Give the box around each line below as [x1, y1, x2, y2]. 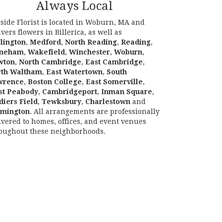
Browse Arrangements [36, 146, 113, 154]
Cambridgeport [42, 88, 98, 96]
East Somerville [86, 78, 143, 86]
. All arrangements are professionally [30, 108, 160, 116]
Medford [30, 38, 61, 47]
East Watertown [46, 68, 103, 76]
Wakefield [28, 48, 65, 56]
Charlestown [85, 98, 131, 106]
